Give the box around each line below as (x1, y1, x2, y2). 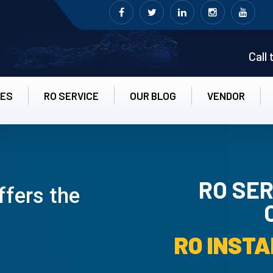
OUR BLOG (130, 90, 176, 102)
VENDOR (207, 90, 245, 102)
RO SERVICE (44, 90, 99, 102)
